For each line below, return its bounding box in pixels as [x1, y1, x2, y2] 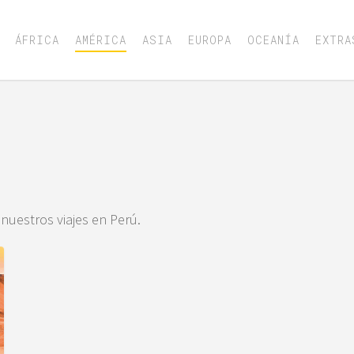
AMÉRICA [74, 32, 126, 47]
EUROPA [187, 32, 232, 47]
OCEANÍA [247, 32, 299, 47]
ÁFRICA [14, 32, 59, 47]
